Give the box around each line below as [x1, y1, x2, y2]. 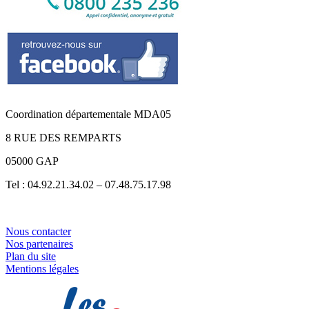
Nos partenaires [6, 237, 73, 250]
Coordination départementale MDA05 [6, 108, 171, 120]
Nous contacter [6, 225, 71, 237]
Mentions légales [6, 262, 79, 275]
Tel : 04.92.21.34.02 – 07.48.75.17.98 [6, 178, 171, 190]
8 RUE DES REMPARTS [6, 131, 121, 143]
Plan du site [6, 250, 56, 262]
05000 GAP [6, 154, 59, 167]
